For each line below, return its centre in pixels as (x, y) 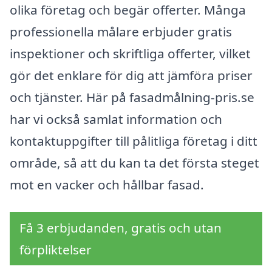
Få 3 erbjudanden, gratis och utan (121, 228)
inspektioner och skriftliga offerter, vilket (130, 53)
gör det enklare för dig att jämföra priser (131, 75)
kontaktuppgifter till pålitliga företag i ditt (134, 141)
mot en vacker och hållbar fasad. (107, 184)
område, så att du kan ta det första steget (134, 162)
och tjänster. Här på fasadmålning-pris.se (132, 97)
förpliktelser (56, 250)
